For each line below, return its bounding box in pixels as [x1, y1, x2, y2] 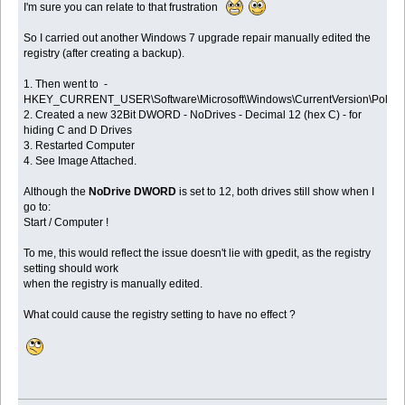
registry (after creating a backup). [24, 46, 185, 60]
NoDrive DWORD [89, 184, 177, 198]
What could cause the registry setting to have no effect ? [24, 307, 297, 321]
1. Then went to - [24, 77, 108, 90]
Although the [24, 184, 89, 198]
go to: [24, 200, 52, 213]
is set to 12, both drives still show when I [176, 184, 375, 198]
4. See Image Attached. [24, 154, 137, 167]
